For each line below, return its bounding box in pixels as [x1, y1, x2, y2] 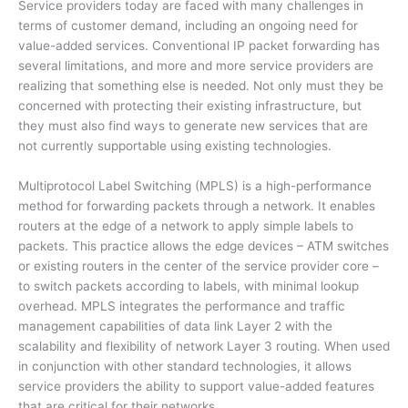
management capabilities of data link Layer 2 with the [18, 318, 332, 333]
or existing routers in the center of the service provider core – [18, 258, 379, 273]
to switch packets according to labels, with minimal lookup [18, 278, 359, 293]
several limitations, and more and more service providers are [18, 57, 373, 73]
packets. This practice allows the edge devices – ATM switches [18, 238, 389, 253]
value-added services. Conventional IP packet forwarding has [18, 37, 380, 53]
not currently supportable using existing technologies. [18, 138, 331, 153]
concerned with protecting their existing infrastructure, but [18, 97, 362, 113]
